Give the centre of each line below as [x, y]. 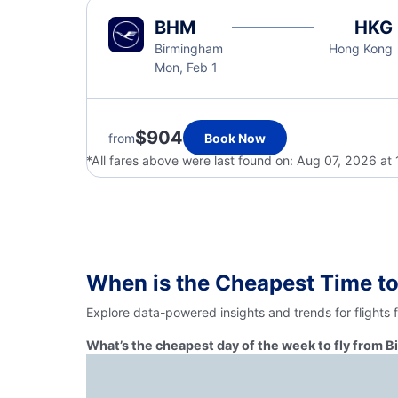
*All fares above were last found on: [191, 160]
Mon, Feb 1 [186, 67]
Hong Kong [360, 48]
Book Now [235, 138]
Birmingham [189, 48]
